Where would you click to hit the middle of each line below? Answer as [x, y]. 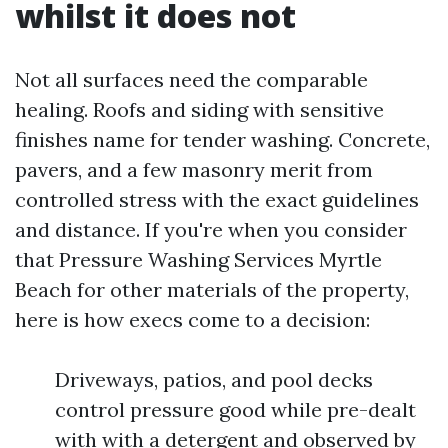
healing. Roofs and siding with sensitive [199, 109]
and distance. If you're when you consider [211, 229]
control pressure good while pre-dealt [235, 409]
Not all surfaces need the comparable [191, 79]
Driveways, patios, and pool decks [214, 379]
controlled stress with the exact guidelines [217, 199]
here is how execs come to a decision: [192, 319]
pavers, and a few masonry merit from [194, 169]
